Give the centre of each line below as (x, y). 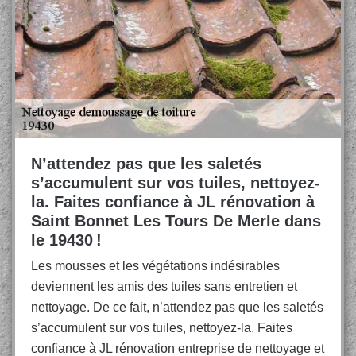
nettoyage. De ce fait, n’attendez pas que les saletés (177, 307)
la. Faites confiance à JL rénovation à (173, 202)
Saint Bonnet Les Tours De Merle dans (176, 221)
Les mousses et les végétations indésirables (155, 266)
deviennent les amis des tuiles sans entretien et (164, 286)
